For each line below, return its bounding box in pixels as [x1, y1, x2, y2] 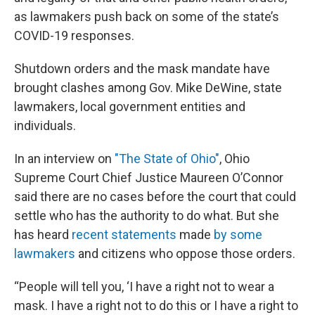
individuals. [14, 118, 76, 133]
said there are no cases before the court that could [14, 189, 296, 204]
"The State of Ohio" [115, 151, 219, 166]
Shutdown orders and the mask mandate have [14, 61, 270, 76]
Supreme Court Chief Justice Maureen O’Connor [14, 170, 283, 185]
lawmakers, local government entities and [14, 99, 245, 114]
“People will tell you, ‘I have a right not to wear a [14, 279, 274, 294]
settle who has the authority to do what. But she [14, 208, 279, 223]
